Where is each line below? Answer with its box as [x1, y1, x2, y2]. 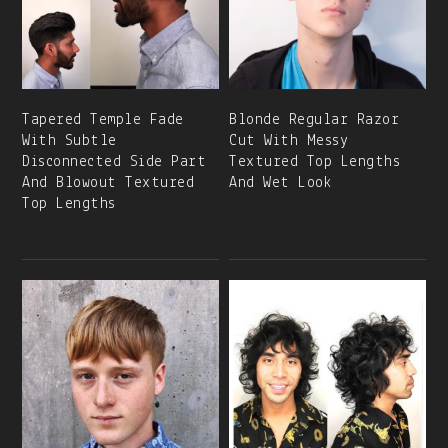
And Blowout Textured [22, 175, 195, 192]
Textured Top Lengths [229, 154, 401, 171]
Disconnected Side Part [22, 154, 207, 171]
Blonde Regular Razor [229, 112, 400, 129]
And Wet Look [229, 175, 333, 192]
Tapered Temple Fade [22, 112, 184, 129]
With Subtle [22, 133, 117, 150]
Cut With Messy [229, 133, 349, 150]
